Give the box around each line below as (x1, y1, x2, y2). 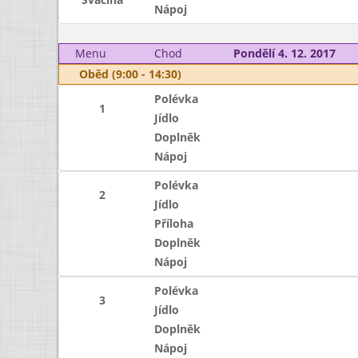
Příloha (153, 216, 193, 231)
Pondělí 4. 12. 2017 (233, 46, 336, 61)
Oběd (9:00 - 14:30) (79, 66, 181, 82)
